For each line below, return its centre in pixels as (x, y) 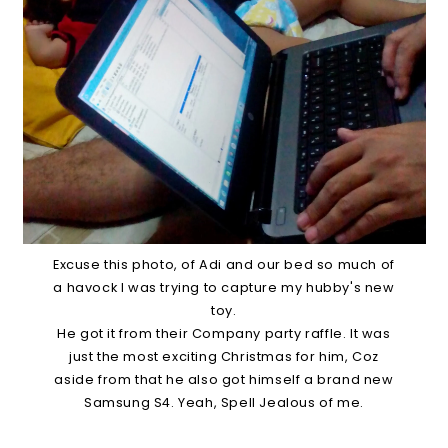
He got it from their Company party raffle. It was (224, 333)
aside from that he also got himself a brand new (224, 379)
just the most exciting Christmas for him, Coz (223, 356)
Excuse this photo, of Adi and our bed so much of (224, 264)
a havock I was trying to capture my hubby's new (224, 287)
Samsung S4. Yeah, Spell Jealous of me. (224, 402)
